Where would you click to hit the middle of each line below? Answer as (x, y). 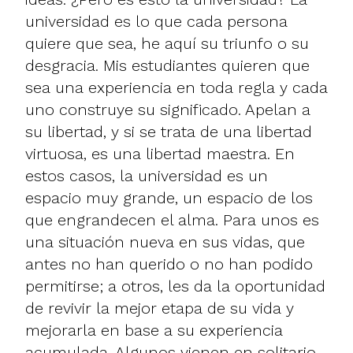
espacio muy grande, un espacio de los (169, 197)
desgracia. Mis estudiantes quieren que (167, 65)
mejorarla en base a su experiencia (154, 330)
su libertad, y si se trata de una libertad (169, 131)
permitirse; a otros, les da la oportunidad (175, 286)
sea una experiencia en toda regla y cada (176, 87)
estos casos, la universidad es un (147, 175)
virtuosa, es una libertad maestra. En (160, 153)
